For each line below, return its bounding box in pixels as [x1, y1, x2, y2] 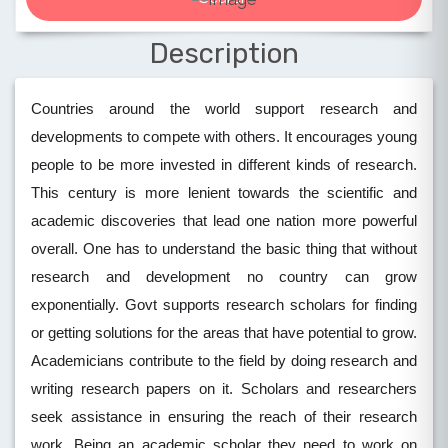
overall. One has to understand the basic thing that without [31, 241, 417, 258]
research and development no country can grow [31, 269, 417, 286]
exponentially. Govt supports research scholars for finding [31, 297, 417, 314]
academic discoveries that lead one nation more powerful [31, 213, 417, 230]
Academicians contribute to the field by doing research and [31, 353, 417, 370]
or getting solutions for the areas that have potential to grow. [31, 325, 417, 342]
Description [149, 37, 299, 71]
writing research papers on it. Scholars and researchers [31, 381, 417, 398]
